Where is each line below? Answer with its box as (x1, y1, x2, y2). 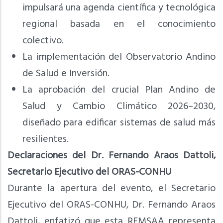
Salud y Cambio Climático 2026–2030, (22, 98, 216, 114)
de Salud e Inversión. (22, 65, 110, 82)
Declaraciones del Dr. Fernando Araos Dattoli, (7, 147, 216, 164)
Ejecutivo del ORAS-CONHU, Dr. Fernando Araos (7, 197, 216, 213)
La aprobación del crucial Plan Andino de (22, 82, 216, 98)
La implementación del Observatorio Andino (22, 49, 216, 65)
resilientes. (22, 131, 69, 147)
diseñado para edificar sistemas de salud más (22, 114, 216, 131)
